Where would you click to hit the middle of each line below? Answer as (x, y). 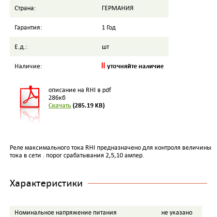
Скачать (60, 105)
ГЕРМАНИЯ (118, 8)
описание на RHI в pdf (80, 90)
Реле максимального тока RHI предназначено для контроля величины (110, 147)
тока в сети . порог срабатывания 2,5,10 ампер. (77, 155)
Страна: (25, 8)
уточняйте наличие (135, 66)
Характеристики (46, 182)
